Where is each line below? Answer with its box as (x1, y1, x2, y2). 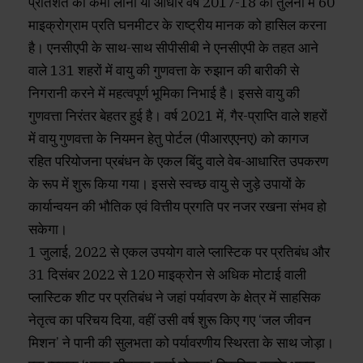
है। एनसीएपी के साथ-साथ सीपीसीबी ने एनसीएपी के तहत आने (28, 39, 318, 58)
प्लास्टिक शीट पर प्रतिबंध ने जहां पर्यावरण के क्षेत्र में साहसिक (28, 288, 321, 307)
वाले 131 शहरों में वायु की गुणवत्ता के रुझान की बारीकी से (28, 62, 299, 80)
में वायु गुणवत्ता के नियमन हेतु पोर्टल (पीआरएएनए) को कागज (28, 130, 309, 148)
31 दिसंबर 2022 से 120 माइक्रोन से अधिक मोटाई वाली (28, 266, 306, 284)
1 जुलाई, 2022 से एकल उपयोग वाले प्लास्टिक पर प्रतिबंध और (28, 243, 330, 262)
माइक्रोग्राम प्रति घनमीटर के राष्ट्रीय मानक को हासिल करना (28, 16, 327, 35)
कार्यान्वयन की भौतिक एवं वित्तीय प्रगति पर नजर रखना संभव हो (28, 198, 327, 216)
